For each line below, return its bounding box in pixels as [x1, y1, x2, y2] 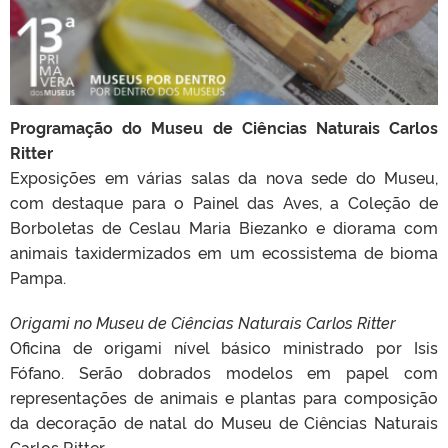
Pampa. [10, 266, 66, 289]
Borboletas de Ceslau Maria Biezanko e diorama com [10, 216, 438, 239]
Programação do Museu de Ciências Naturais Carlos [10, 116, 438, 139]
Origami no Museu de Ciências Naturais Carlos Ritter [10, 311, 396, 334]
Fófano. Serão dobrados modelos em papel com [10, 361, 438, 384]
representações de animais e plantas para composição [10, 386, 438, 409]
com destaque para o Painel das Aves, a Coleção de [10, 191, 438, 214]
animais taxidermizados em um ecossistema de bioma [10, 241, 438, 264]
